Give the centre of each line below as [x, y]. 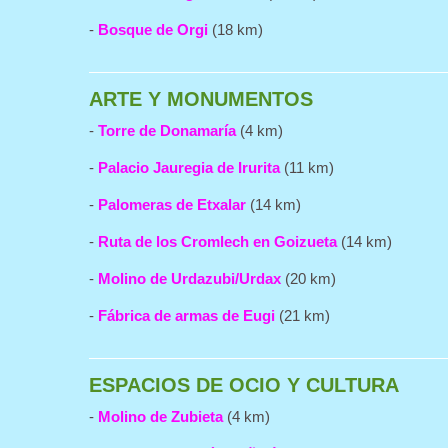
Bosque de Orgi [153, 29]
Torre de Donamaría [167, 130]
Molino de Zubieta [160, 416]
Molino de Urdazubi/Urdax [189, 278]
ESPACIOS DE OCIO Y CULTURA [244, 385]
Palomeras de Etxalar [172, 204]
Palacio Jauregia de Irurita [189, 167]
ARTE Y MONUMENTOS [201, 99]
